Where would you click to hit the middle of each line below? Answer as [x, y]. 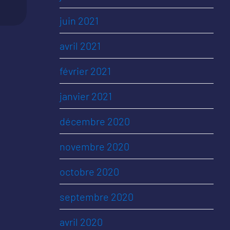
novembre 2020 [94, 146]
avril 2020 [81, 222]
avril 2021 [80, 46]
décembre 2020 [95, 121]
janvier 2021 [86, 96]
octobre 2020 [89, 171]
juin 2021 [79, 21]
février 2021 [85, 71]
